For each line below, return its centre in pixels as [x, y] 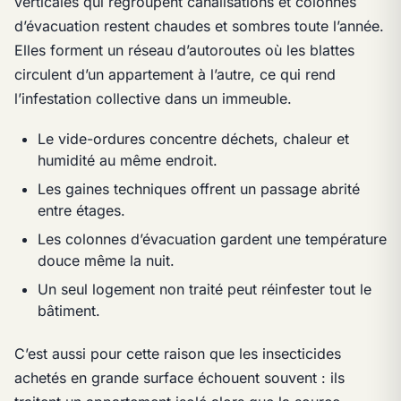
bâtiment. [68, 311]
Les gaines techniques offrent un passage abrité [198, 189]
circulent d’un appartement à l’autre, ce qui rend [175, 75]
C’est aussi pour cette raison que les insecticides [178, 353]
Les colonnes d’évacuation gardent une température [212, 239]
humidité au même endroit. [127, 161]
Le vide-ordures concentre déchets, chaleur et [193, 139]
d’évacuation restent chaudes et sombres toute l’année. [199, 26]
